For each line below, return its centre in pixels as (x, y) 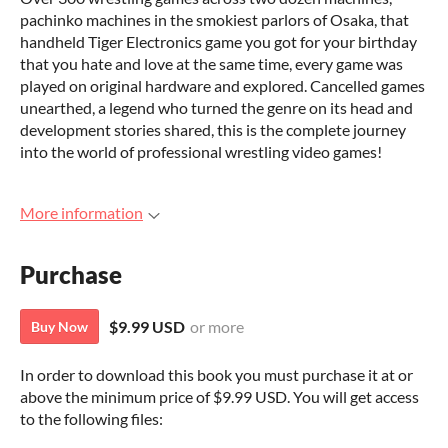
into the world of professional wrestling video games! (201, 151)
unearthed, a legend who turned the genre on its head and (216, 107)
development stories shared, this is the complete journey (213, 129)
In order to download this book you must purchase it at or (216, 375)
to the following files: (91, 419)
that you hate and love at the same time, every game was (211, 63)
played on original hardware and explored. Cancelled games (222, 85)
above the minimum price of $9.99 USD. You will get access (219, 397)
